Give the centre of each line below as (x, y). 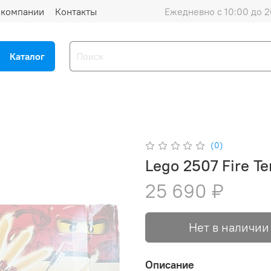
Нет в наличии (229, 227)
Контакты (76, 11)
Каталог (27, 57)
